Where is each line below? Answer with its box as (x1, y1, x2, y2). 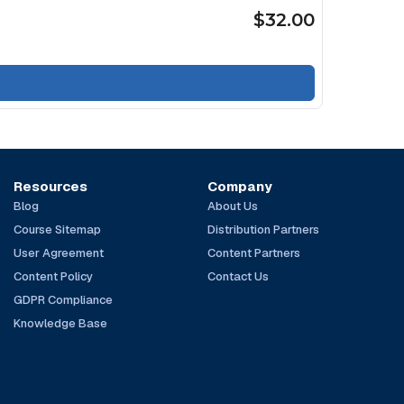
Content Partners (207, 244, 300, 261)
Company (207, 177, 272, 195)
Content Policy (14, 268, 94, 284)
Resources (14, 177, 88, 195)
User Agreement (14, 244, 105, 261)
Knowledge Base (14, 315, 108, 331)
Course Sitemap (14, 221, 102, 237)
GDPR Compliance (14, 291, 114, 308)
